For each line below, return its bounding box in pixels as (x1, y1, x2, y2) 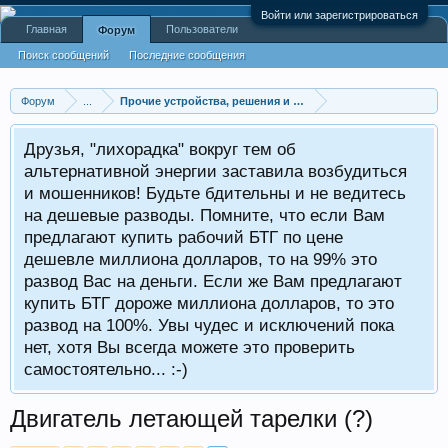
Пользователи (166, 23, 238, 35)
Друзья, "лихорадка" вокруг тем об (24, 139, 296, 159)
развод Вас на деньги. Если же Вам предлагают (24, 271, 402, 291)
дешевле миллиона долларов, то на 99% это (24, 249, 377, 269)
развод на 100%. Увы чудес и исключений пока (24, 315, 394, 335)
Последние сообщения (129, 49, 245, 61)
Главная (26, 23, 67, 35)
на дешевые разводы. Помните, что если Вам (24, 205, 385, 225)
